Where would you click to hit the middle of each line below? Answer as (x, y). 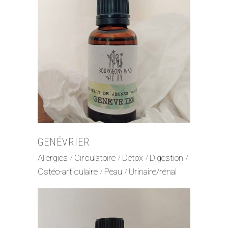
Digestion (166, 158)
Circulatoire (95, 158)
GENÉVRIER (64, 142)
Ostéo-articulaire (68, 172)
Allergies (53, 158)
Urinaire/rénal (153, 172)
